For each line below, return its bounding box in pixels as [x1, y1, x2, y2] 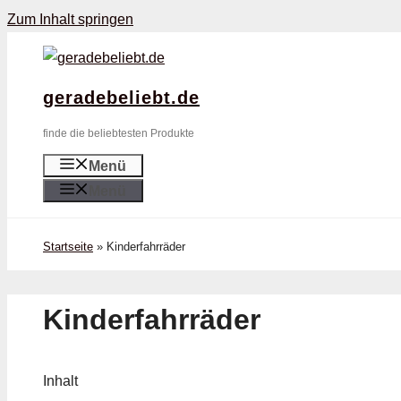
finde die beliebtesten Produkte [43, 127, 194, 140]
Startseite [43, 240, 93, 253]
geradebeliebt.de [43, 88, 200, 107]
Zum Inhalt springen [7, 12, 133, 27]
